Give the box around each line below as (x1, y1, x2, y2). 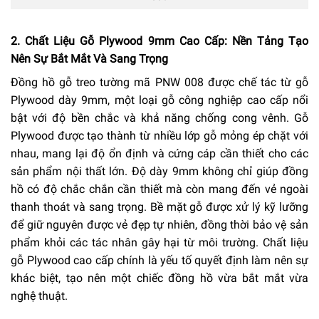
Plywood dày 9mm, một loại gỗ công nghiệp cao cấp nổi (11, 93, 308, 107)
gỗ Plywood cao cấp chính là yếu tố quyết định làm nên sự (11, 253, 308, 267)
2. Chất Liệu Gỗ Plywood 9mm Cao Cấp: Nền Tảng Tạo (11, 33, 308, 48)
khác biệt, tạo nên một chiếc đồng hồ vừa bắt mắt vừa (11, 271, 308, 285)
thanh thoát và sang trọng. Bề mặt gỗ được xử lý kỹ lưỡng (11, 199, 308, 214)
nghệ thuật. (11, 288, 68, 303)
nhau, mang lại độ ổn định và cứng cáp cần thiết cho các (11, 146, 308, 160)
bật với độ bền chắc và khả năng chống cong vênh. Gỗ (11, 110, 308, 125)
